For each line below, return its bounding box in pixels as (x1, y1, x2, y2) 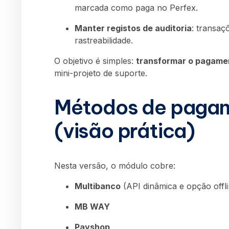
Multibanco (75, 180, 121, 191)
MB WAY (75, 201, 110, 212)
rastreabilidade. (75, 35, 133, 45)
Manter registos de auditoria (75, 22, 192, 33)
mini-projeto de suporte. (54, 67, 147, 78)
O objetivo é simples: (54, 55, 136, 66)
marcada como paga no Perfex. (75, 2, 198, 13)
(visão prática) (54, 118, 195, 144)
